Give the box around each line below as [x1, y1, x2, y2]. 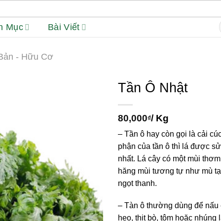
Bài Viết [47, 22, 80, 32]
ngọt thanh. [118, 179, 157, 187]
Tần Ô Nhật [118, 80, 188, 95]
